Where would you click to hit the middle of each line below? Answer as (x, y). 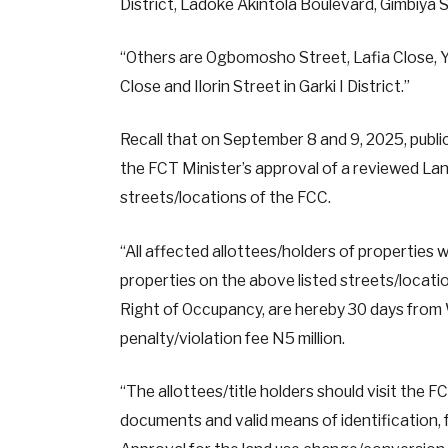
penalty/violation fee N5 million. (232, 338)
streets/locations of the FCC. (225, 198)
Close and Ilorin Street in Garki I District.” (264, 87)
